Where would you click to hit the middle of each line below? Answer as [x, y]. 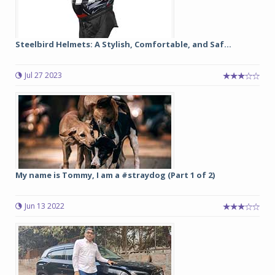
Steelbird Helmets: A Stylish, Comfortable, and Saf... [123, 44]
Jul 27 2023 [43, 75]
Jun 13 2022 [45, 206]
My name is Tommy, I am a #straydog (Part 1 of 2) [115, 175]
